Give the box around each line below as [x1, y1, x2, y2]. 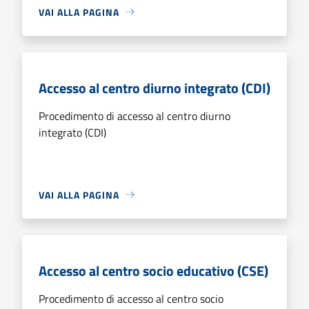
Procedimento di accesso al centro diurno [39, 107, 230, 124]
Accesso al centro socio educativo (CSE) [39, 259, 268, 281]
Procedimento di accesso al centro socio [39, 290, 223, 307]
